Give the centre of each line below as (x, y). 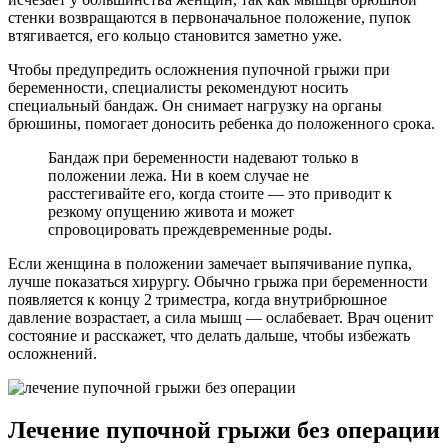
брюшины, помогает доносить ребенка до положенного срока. (221, 123)
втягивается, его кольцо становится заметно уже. (175, 35)
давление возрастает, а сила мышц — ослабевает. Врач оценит (220, 317)
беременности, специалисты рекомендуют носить (178, 87)
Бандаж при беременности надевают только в (203, 157)
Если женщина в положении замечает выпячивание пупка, (210, 263)
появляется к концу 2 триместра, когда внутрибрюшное (197, 299)
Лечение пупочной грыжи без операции (224, 429)
